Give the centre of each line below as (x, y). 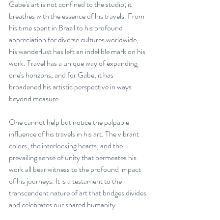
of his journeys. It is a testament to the (66, 181)
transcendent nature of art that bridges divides (78, 192)
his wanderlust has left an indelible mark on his (78, 51)
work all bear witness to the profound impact (76, 169)
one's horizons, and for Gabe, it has (62, 75)
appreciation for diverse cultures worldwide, (74, 39)
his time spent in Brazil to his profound (67, 27)
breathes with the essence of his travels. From (77, 16)
